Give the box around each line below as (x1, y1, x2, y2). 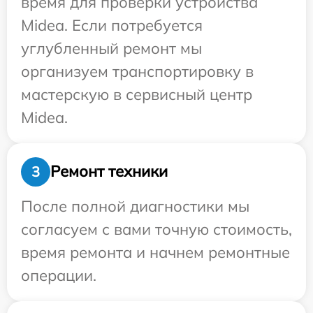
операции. (21, 265, 96, 285)
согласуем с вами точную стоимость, (21, 219, 292, 239)
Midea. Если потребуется (21, 15, 203, 35)
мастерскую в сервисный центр (21, 84, 252, 104)
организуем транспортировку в (21, 61, 254, 81)
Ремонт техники (50, 161, 168, 182)
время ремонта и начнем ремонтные (21, 242, 290, 262)
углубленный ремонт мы (21, 38, 202, 58)
